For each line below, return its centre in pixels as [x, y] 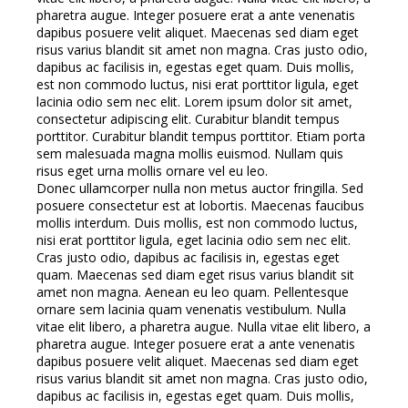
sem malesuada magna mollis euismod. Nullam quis [190, 153]
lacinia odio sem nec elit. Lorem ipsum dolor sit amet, [194, 101]
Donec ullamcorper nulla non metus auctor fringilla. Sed [200, 188]
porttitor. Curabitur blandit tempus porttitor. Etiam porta [201, 136]
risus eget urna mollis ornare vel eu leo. [152, 170]
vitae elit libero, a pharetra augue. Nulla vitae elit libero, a [204, 326]
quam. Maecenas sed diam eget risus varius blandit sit [195, 274]
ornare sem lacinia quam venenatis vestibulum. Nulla [191, 309]
